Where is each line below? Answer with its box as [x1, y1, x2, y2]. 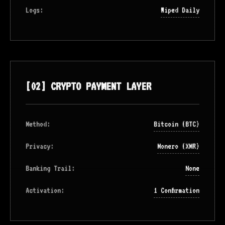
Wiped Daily [161, 6, 199, 15]
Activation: [26, 186, 64, 195]
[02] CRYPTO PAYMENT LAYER [26, 80, 151, 92]
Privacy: [26, 142, 54, 151]
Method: [26, 120, 50, 129]
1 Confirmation [154, 186, 199, 195]
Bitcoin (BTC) [154, 120, 199, 129]
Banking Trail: [26, 164, 75, 173]
